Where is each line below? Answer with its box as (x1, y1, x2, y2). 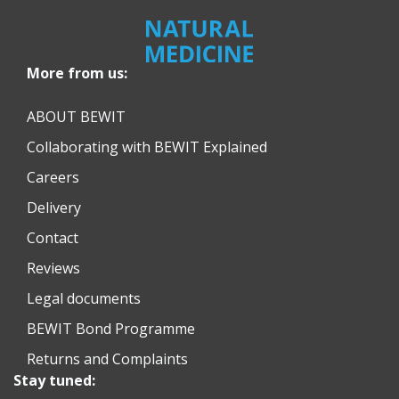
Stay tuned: (13, 370, 95, 390)
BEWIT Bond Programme (27, 318, 195, 338)
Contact (27, 227, 78, 248)
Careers (27, 167, 79, 187)
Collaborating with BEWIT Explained (27, 136, 267, 157)
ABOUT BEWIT (27, 106, 126, 126)
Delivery (27, 197, 81, 217)
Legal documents (27, 288, 141, 308)
